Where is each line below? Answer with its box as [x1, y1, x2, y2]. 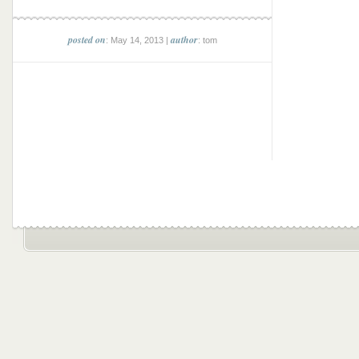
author [170, 33, 198, 46]
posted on [67, 33, 106, 46]
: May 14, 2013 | [105, 35, 171, 45]
